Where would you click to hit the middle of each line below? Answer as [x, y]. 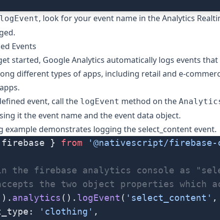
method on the [149, 101]
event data [134, 116]
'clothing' [66, 212]
